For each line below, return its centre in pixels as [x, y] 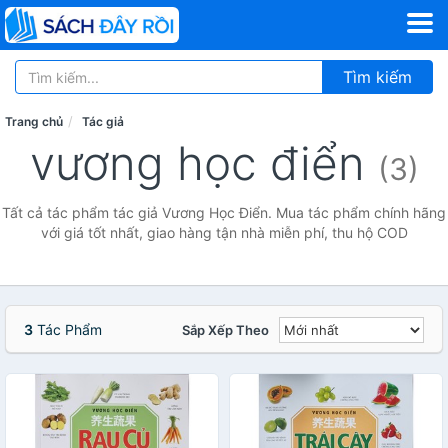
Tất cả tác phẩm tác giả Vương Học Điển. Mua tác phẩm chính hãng [224, 212]
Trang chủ [34, 121]
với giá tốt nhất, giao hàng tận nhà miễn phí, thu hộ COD [224, 232]
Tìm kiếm [377, 77]
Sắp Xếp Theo [225, 330]
